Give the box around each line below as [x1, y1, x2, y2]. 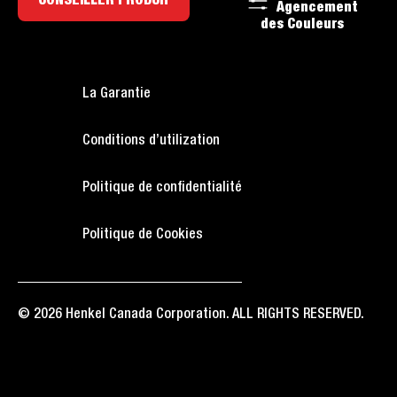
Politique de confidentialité [82, 181, 242, 194]
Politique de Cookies [82, 228, 203, 241]
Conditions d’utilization [82, 134, 220, 147]
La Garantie [82, 87, 151, 100]
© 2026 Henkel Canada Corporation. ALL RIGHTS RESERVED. [18, 307, 364, 321]
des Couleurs [261, 18, 344, 31]
